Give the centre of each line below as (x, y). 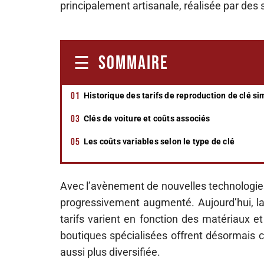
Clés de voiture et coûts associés (147, 118)
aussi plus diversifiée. (110, 252)
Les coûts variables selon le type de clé (159, 141)
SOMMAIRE (133, 63)
